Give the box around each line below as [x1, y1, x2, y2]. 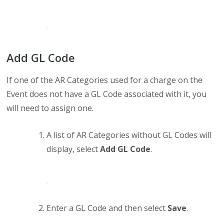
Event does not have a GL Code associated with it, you [6, 88, 207, 100]
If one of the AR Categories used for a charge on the [6, 74, 203, 86]
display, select [46, 143, 100, 155]
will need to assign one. [6, 102, 94, 114]
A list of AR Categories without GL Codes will [46, 129, 212, 141]
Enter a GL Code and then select [46, 202, 168, 214]
